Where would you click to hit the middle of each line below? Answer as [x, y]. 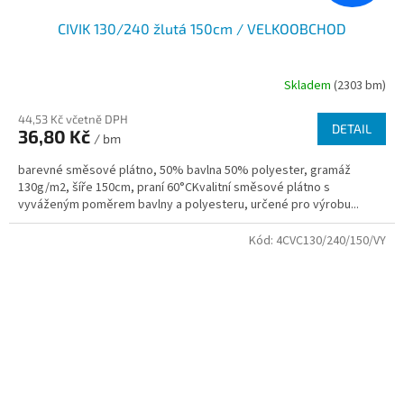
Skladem [309, 85]
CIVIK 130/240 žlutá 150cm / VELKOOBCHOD [202, 29]
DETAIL [352, 129]
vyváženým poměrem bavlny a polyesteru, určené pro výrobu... [188, 205]
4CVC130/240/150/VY [331, 241]
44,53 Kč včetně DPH [73, 119]
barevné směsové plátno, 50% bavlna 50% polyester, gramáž [184, 171]
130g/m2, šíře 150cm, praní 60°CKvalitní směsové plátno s [174, 188]
